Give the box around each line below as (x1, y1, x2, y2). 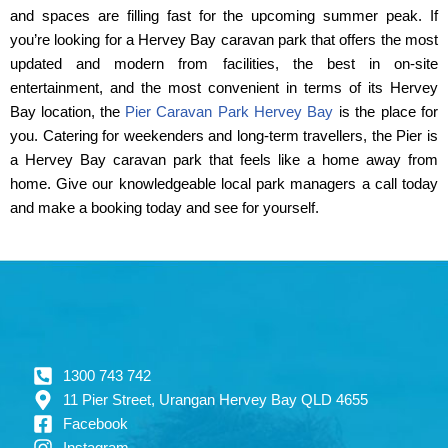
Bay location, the (10, 103, 125, 121)
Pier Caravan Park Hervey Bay (125, 103, 333, 121)
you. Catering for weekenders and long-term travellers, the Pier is (10, 127, 438, 145)
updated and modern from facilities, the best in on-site (10, 55, 438, 73)
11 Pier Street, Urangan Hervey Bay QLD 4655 (63, 391, 368, 409)
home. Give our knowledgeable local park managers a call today (10, 175, 438, 193)
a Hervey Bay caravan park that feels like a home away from (10, 151, 438, 169)
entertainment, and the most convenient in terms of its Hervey (10, 79, 438, 97)
